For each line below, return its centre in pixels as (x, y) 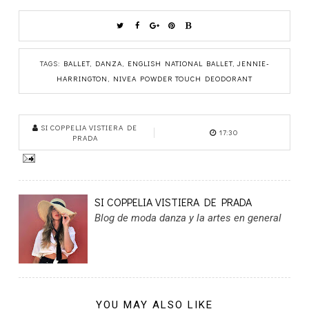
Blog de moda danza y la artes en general (188, 218)
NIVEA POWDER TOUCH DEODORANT (183, 78)
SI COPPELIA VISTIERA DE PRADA (173, 201)
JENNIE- (253, 63)
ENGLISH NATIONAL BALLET (180, 63)
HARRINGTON (82, 78)
